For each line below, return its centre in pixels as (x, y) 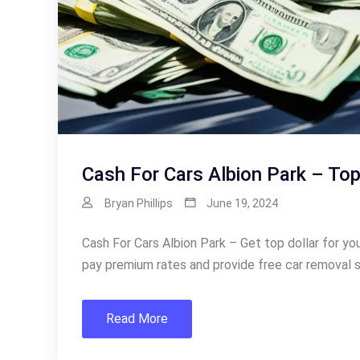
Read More (137, 318)
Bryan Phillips (139, 203)
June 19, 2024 (242, 203)
